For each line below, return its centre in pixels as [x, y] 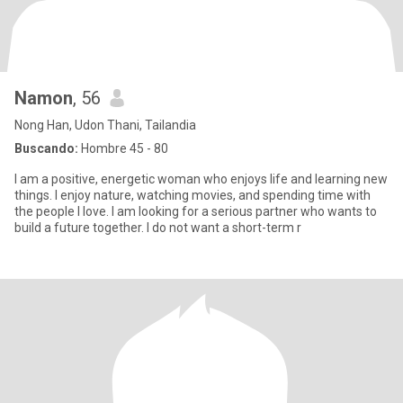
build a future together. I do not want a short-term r [158, 228]
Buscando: [46, 148]
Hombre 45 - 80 [123, 148]
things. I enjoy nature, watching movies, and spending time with [193, 195]
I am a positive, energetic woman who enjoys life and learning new [201, 179]
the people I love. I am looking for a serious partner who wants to [196, 211]
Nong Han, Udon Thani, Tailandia [105, 125]
